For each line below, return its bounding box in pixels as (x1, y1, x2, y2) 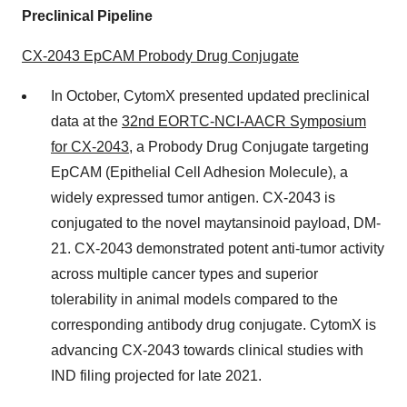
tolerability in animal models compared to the (51, 292, 338, 307)
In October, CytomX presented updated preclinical (51, 88, 370, 104)
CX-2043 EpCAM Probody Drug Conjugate (22, 48, 299, 64)
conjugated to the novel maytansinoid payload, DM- (51, 215, 381, 231)
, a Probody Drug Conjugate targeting (129, 139, 369, 154)
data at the (51, 114, 122, 129)
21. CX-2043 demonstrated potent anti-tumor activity (51, 241, 384, 256)
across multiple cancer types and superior (51, 266, 318, 282)
